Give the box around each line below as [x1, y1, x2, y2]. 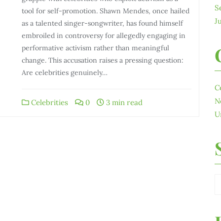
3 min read [104, 98, 143, 107]
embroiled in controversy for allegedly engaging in [22, 31, 185, 40]
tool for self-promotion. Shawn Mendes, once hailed [22, 6, 189, 15]
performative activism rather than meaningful [22, 43, 169, 52]
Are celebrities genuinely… [22, 68, 108, 77]
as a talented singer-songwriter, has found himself [22, 19, 183, 28]
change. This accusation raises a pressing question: [22, 56, 184, 65]
